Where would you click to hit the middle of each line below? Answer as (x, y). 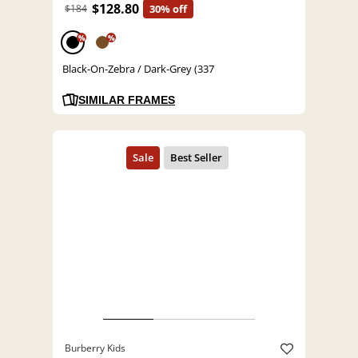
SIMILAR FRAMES (127, 100)
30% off (168, 9)
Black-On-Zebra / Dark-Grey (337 (138, 69)
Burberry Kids (95, 348)
